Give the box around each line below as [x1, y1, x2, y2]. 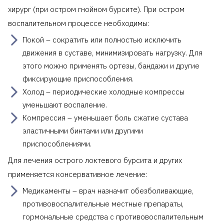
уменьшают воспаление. [22, 99, 107, 109]
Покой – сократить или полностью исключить [22, 34, 181, 44]
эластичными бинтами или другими [22, 125, 143, 135]
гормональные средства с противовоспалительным [22, 211, 203, 221]
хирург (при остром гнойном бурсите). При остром [8, 4, 184, 14]
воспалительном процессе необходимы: [8, 18, 149, 28]
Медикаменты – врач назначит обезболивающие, [22, 185, 193, 195]
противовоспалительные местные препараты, [22, 198, 183, 208]
